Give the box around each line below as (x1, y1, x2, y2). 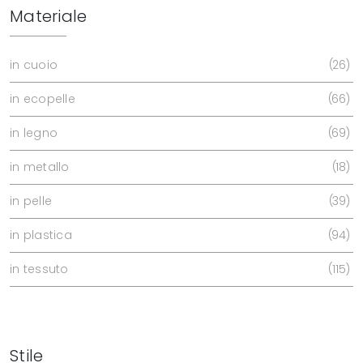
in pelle (10, 192, 52, 209)
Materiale (10, 4, 88, 28)
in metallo (10, 158, 70, 175)
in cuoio (10, 56, 58, 73)
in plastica (10, 226, 72, 243)
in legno (10, 124, 58, 141)
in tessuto (10, 260, 69, 277)
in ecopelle (10, 90, 75, 107)
